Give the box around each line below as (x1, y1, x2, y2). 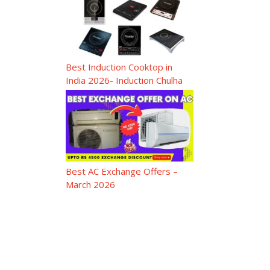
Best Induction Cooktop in (65, 60, 172, 73)
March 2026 (65, 178, 115, 191)
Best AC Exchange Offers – (65, 165, 178, 178)
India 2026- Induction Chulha (65, 74, 183, 86)
